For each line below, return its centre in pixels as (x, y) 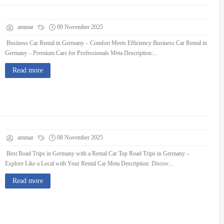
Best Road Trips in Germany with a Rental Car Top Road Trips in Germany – (97, 153)
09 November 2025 (80, 27)
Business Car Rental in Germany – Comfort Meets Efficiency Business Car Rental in (106, 43)
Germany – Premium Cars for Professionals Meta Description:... (81, 53)
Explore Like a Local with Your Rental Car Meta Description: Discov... (89, 163)
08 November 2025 (80, 137)
